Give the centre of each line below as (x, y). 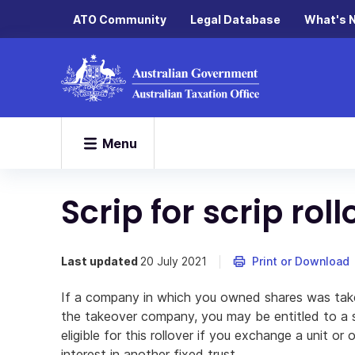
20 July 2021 (174, 261)
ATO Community (120, 19)
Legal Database (235, 19)
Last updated (101, 261)
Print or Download (301, 261)
